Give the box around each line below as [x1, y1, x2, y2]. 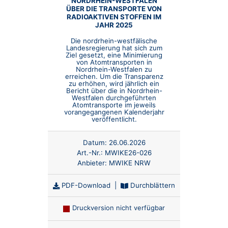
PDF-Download [60, 181, 110, 190]
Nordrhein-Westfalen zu [76, 65, 152, 74]
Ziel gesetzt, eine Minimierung [66, 51, 162, 60]
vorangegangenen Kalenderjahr [64, 108, 164, 117]
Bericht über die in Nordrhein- [66, 87, 162, 95]
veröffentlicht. [91, 115, 137, 124]
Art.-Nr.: [76, 148, 105, 157]
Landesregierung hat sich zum [66, 44, 162, 52]
